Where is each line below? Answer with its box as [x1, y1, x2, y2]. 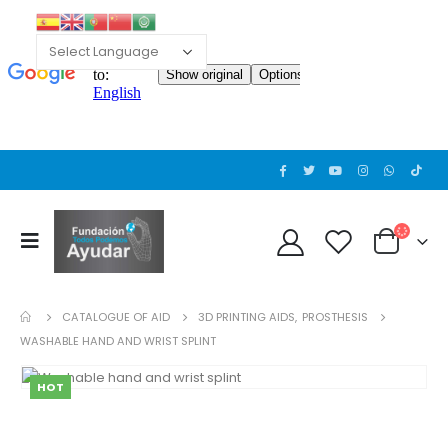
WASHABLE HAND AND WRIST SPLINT [20, 332, 216, 349]
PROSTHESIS [302, 308, 368, 325]
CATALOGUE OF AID [62, 308, 170, 325]
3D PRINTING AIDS [198, 308, 295, 325]
